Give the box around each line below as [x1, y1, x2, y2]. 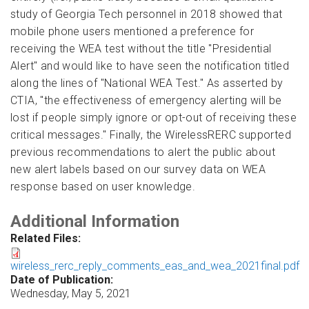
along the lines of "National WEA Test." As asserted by [10, 77, 283, 90]
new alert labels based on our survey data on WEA [10, 163, 266, 176]
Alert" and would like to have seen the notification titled [10, 59, 290, 72]
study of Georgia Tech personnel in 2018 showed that [10, 8, 283, 21]
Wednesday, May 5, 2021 [10, 286, 131, 300]
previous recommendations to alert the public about [10, 146, 275, 159]
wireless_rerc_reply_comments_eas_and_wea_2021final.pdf [10, 259, 299, 272]
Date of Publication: [10, 272, 116, 286]
